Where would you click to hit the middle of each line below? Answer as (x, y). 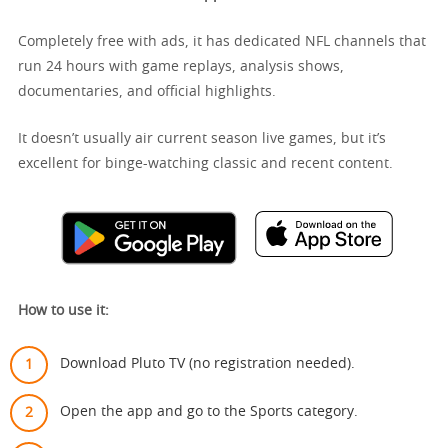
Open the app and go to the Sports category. (209, 411)
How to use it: (63, 310)
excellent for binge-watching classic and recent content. (205, 164)
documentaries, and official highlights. (147, 92)
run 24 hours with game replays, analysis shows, (181, 67)
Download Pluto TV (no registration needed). (207, 363)
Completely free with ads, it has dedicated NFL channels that (222, 42)
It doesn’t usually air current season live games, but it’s (202, 139)
